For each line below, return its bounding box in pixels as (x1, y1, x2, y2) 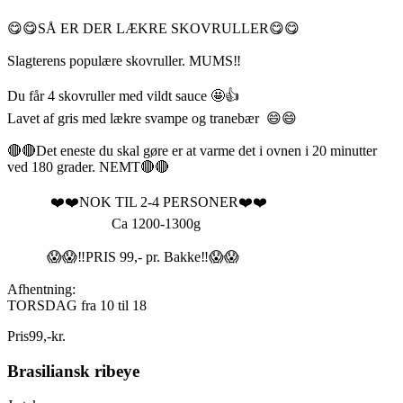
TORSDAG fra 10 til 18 (7, 297, 147, 313)
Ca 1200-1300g (7, 215, 201, 231)
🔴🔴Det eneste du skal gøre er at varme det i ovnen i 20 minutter (7, 142, 377, 158)
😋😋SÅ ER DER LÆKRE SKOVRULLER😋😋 (7, 20, 300, 36)
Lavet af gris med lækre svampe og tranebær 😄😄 (7, 110, 297, 126)
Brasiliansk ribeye (7, 361, 139, 381)
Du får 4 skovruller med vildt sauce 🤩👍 (7, 87, 239, 103)
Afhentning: (7, 281, 76, 297)
